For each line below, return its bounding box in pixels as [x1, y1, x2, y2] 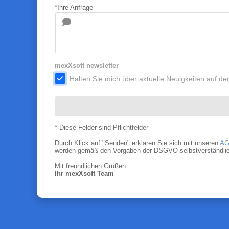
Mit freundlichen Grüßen [54, 162, 126, 170]
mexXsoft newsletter [54, 62, 119, 70]
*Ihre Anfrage [54, 4, 93, 11]
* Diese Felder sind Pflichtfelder [54, 124, 148, 131]
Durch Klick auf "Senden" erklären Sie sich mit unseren [54, 139, 220, 147]
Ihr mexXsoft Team [54, 170, 114, 177]
